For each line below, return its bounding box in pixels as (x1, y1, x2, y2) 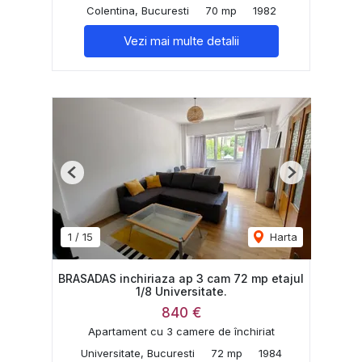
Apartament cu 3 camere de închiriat (87, 325, 275, 339)
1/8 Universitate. (135, 284, 227, 298)
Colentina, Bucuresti (86, 3, 189, 17)
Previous (71, 171, 115, 185)
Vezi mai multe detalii (123, 32, 239, 48)
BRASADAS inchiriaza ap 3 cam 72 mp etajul (58, 271, 304, 285)
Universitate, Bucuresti (80, 347, 195, 360)
